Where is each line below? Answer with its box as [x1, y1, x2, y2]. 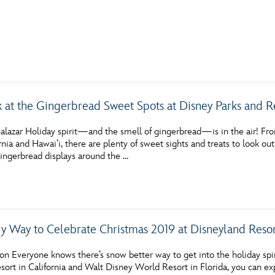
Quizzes [37, 162, 74, 174]
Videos [37, 236, 69, 247]
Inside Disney [37, 211, 98, 223]
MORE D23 [37, 114, 82, 126]
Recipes [37, 187, 73, 198]
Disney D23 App [37, 260, 111, 272]
